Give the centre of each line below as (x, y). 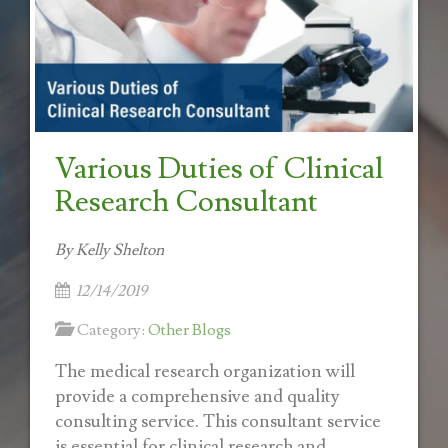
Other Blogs (189, 330)
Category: (109, 330)
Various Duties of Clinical (219, 168)
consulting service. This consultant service (218, 421)
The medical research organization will (205, 371)
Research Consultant (186, 201)
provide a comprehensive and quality (197, 396)
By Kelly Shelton (109, 250)
